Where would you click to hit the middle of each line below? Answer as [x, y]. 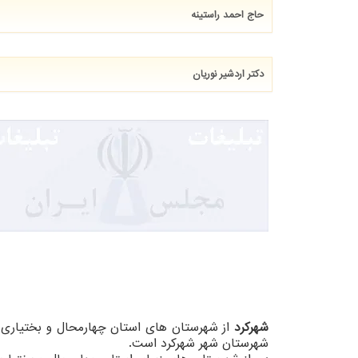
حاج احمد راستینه [227, 15]
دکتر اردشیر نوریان [228, 74]
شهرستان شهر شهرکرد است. [199, 344]
